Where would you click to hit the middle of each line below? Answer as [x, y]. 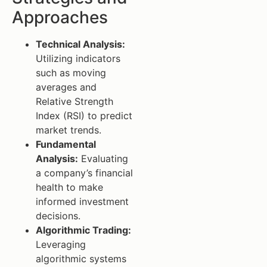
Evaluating [103, 159]
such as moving [71, 73]
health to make [69, 187]
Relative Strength [74, 102]
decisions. [58, 216]
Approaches [60, 18]
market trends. [69, 130]
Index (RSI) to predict [84, 116]
